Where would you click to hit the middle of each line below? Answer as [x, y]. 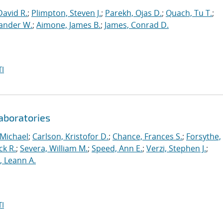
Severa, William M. [54, 148]
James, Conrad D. [137, 25]
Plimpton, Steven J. [66, 13]
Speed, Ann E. [117, 148]
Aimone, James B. [68, 25]
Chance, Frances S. [147, 136]
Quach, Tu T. [189, 13]
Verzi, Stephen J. [176, 148]
